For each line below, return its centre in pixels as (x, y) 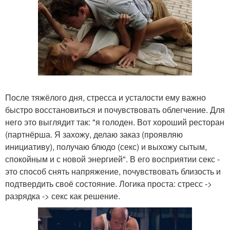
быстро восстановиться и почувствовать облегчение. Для (115, 109)
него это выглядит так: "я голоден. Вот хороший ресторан (115, 122)
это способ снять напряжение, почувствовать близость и (113, 171)
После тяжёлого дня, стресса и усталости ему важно (106, 97)
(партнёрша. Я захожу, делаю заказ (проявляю (94, 134)
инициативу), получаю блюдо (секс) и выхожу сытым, (106, 146)
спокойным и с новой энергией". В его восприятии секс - (112, 159)
